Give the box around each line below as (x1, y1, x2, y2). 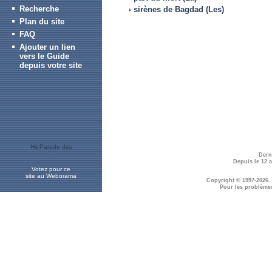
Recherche (19, 4, 59, 13)
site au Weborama (25, 172, 76, 179)
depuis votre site (19, 61, 82, 70)
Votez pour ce (32, 166, 70, 172)
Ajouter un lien (19, 42, 75, 52)
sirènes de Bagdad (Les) (134, 4, 224, 14)
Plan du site (19, 17, 64, 26)
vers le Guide (19, 52, 69, 61)
